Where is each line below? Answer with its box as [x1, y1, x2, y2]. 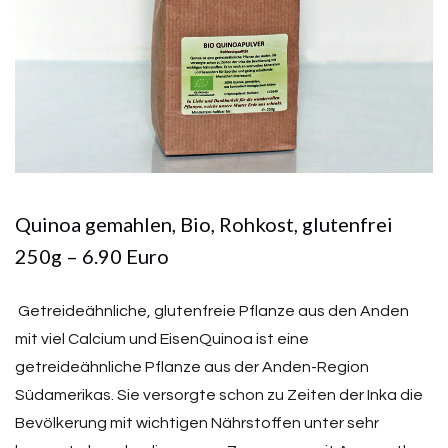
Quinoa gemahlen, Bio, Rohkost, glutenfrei [15, 212, 393, 236]
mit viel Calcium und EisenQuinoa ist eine [15, 331, 309, 347]
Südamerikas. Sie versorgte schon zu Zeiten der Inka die [15, 387, 423, 403]
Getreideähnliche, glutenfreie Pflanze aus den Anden [15, 303, 409, 319]
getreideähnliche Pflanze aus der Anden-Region [15, 359, 369, 375]
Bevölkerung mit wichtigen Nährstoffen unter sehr [15, 415, 379, 431]
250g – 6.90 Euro [15, 244, 169, 268]
